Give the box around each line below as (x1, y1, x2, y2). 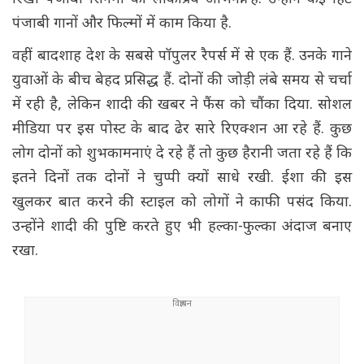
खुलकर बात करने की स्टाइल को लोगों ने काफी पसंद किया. (12, 193, 352, 213)
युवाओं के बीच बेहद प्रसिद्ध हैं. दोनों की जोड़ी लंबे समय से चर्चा (12, 71, 352, 91)
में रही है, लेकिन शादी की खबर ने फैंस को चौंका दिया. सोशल (12, 96, 352, 115)
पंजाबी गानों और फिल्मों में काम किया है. (12, 15, 236, 34)
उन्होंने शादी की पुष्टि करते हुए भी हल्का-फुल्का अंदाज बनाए (12, 218, 352, 237)
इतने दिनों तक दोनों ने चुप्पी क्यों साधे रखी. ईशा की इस (12, 169, 352, 188)
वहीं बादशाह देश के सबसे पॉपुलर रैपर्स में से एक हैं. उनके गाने (12, 47, 352, 67)
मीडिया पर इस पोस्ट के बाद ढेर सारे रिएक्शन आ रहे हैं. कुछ (12, 120, 352, 140)
